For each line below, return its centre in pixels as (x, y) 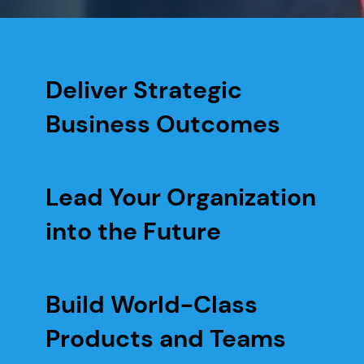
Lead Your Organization (181, 197)
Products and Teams (166, 338)
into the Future (133, 231)
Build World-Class (152, 304)
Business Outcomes (163, 124)
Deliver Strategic (144, 90)
